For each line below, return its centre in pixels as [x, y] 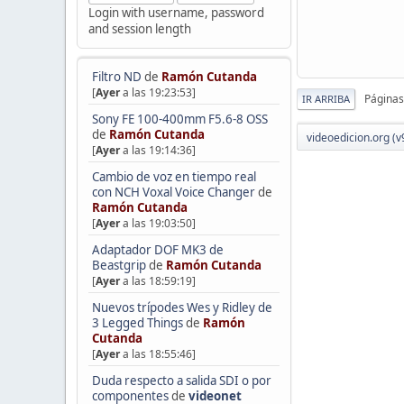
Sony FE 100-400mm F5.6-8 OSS [179, 119]
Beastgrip [119, 266]
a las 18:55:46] [157, 354]
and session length [139, 28]
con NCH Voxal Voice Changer [173, 193]
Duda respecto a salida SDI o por [181, 380]
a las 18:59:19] [157, 281]
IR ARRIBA [326, 99]
